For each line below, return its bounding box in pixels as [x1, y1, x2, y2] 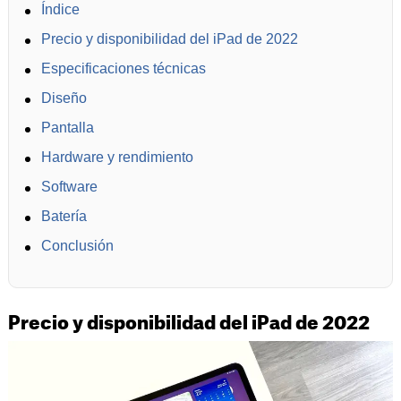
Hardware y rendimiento [40, 149, 193, 166]
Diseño [40, 90, 87, 107]
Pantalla [40, 120, 94, 136]
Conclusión [40, 238, 114, 254]
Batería [40, 209, 87, 225]
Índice [40, 2, 80, 18]
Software [40, 179, 98, 195]
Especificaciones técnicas [40, 61, 206, 77]
